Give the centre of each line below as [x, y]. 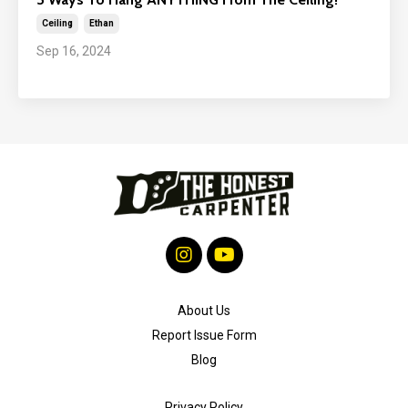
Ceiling [57, 24]
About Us [204, 311]
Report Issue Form [204, 336]
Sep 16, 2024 [74, 51]
